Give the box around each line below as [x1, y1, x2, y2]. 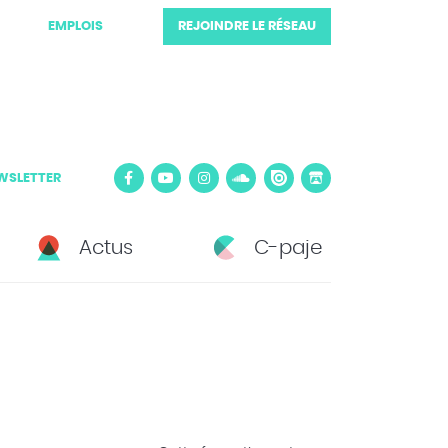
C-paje [253, 238, 323, 259]
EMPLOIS [48, 20, 103, 33]
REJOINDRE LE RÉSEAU [178, 20, 316, 33]
